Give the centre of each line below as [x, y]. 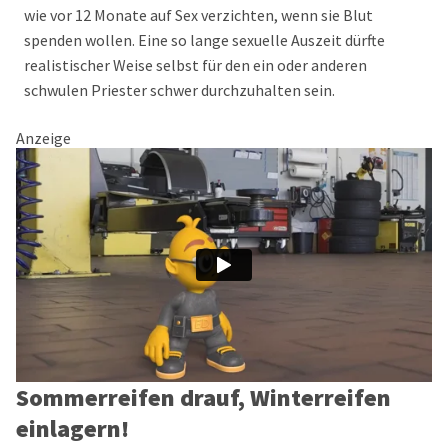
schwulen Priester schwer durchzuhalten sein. [179, 90]
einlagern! [72, 428]
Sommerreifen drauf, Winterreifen [203, 397]
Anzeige [43, 138]
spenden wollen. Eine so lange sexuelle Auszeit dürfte [204, 40]
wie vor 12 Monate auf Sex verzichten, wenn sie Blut [198, 15]
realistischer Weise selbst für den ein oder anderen [195, 65]
